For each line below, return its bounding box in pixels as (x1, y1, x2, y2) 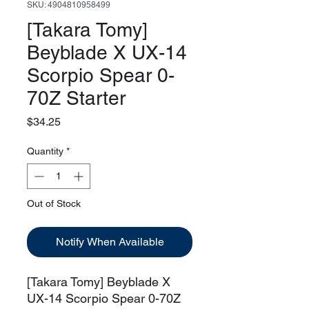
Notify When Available (55, 235, 164, 248)
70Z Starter (27, 86, 126, 109)
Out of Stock (27, 197, 81, 209)
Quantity (27, 145, 63, 157)
